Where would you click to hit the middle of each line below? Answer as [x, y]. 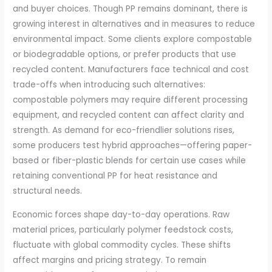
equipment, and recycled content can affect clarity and [129, 115]
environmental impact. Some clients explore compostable [133, 39]
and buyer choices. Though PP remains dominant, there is [131, 9]
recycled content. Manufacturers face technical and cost [131, 70]
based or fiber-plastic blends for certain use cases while [130, 161]
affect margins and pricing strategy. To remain [110, 260]
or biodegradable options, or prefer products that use [125, 55]
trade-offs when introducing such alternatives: [109, 85]
